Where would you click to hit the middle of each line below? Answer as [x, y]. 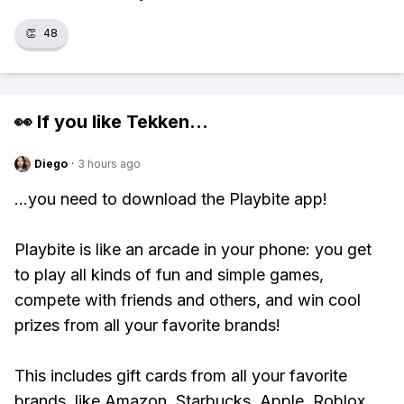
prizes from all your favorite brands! [147, 325]
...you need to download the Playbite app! [171, 199]
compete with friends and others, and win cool [188, 300]
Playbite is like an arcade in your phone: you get [193, 249]
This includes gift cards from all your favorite [181, 376]
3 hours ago [109, 164]
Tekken [158, 122]
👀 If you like [70, 122]
